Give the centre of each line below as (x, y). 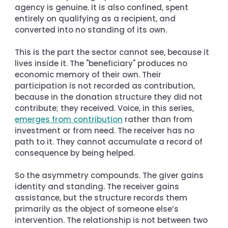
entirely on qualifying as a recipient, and (96, 18)
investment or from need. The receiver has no (106, 130)
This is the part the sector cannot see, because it (113, 52)
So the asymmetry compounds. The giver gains (110, 175)
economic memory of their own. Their (89, 74)
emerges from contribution (69, 119)
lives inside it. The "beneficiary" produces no (102, 63)
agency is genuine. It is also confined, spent (103, 7)
